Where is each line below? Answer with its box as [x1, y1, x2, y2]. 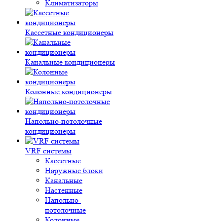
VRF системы [25, 146, 72, 155]
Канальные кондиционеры [25, 57, 115, 67]
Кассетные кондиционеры [25, 28, 113, 37]
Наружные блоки [45, 166, 103, 175]
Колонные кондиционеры [25, 87, 112, 96]
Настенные [45, 185, 82, 195]
